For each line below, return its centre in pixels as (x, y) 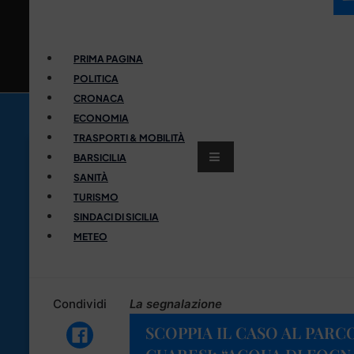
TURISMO (96, 197)
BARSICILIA (100, 157)
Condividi (79, 303)
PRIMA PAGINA (108, 58)
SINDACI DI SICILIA (116, 217)
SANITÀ (91, 177)
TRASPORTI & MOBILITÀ (129, 137)
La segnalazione (176, 303)
